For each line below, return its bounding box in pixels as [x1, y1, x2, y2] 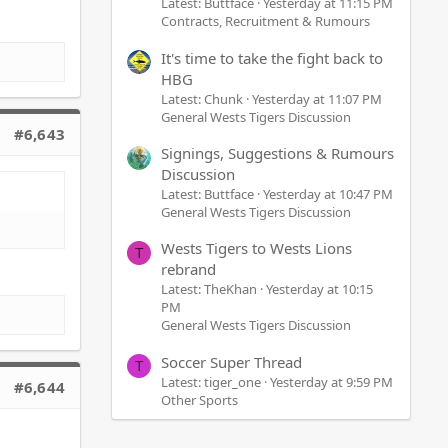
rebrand [161, 259, 216, 280]
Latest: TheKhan [161, 280, 257, 299]
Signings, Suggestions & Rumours [161, 142, 394, 163]
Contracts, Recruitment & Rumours [161, 12, 370, 31]
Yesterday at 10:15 [266, 280, 373, 299]
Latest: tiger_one [161, 372, 261, 391]
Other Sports [161, 390, 238, 409]
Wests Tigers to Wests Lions [161, 238, 352, 259]
